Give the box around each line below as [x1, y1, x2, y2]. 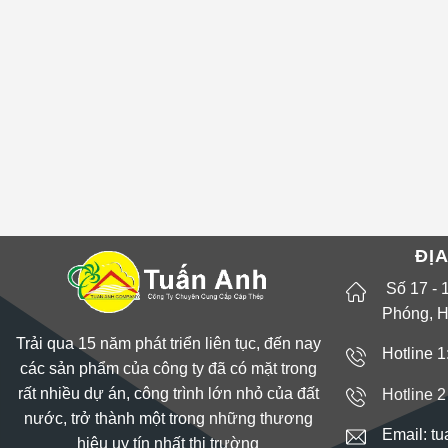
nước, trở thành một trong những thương [23, 410, 313, 427]
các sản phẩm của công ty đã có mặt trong [19, 360, 317, 377]
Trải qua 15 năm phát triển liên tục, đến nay [15, 335, 321, 352]
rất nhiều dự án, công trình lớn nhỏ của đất [17, 385, 319, 402]
